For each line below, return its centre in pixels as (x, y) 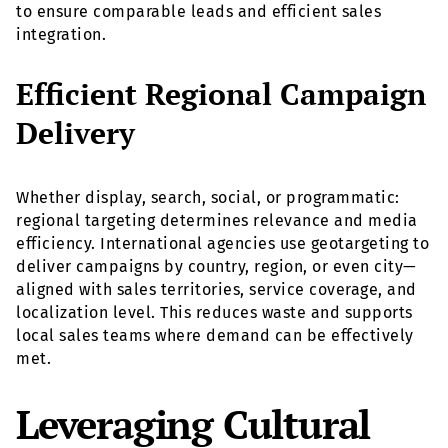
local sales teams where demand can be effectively (215, 335)
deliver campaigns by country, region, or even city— (216, 266)
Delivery (75, 132)
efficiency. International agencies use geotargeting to (222, 243)
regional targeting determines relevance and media (217, 220)
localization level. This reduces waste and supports (214, 312)
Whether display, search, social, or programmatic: (208, 197)
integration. (61, 34)
